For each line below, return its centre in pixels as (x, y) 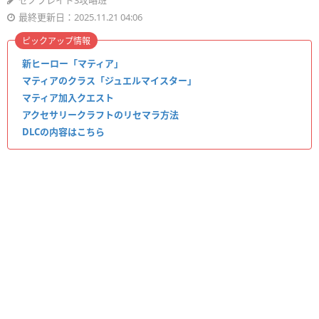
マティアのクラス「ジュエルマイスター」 (109, 80)
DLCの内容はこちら (63, 132)
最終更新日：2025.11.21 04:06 (80, 17)
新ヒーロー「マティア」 (73, 63)
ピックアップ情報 (56, 41)
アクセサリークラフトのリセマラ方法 (100, 115)
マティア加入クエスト (68, 98)
